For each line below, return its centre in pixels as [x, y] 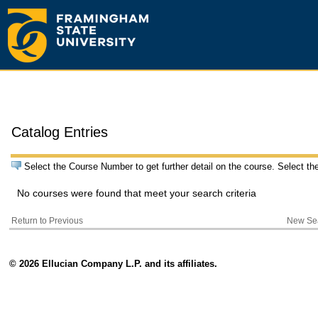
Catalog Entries [60, 132]
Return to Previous [48, 221]
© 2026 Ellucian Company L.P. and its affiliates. [114, 264]
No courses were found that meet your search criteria [137, 193]
